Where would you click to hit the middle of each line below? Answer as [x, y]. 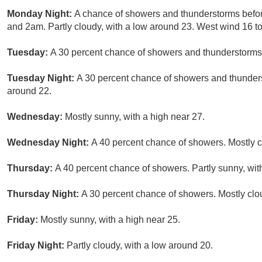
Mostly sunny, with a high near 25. [110, 220]
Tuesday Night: [42, 78]
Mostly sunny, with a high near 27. [135, 117]
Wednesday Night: [49, 143]
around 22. [29, 91]
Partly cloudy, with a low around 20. [140, 246]
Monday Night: [41, 14]
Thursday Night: [44, 194]
